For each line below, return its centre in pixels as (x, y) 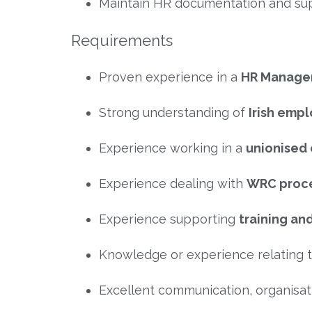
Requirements (122, 40)
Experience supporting (169, 219)
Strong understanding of (174, 112)
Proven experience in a (170, 77)
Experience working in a (172, 148)
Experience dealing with (173, 183)
